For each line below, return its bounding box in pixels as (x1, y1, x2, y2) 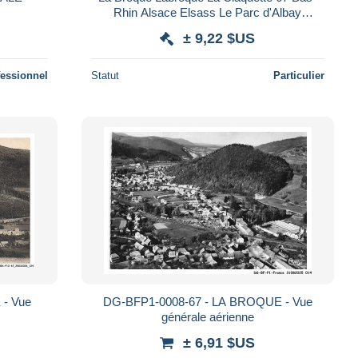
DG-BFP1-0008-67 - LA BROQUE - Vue (102, 294, 312, 308)
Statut (90, 69, 119, 82)
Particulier (272, 69, 324, 82)
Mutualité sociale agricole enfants (121, 20, 294, 34)
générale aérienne (161, 309, 254, 324)
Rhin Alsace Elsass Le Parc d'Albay (113, 5, 302, 19)
